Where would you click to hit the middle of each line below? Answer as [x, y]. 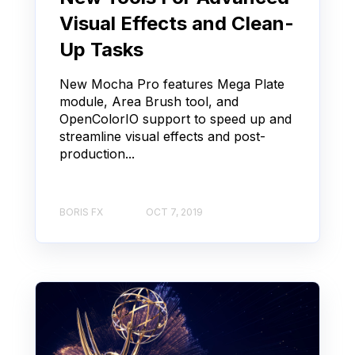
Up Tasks [101, 50]
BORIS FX [81, 212]
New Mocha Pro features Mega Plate [172, 84]
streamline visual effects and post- [162, 137]
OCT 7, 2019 [174, 212]
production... [97, 154]
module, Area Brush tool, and [149, 102]
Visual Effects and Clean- [177, 24]
